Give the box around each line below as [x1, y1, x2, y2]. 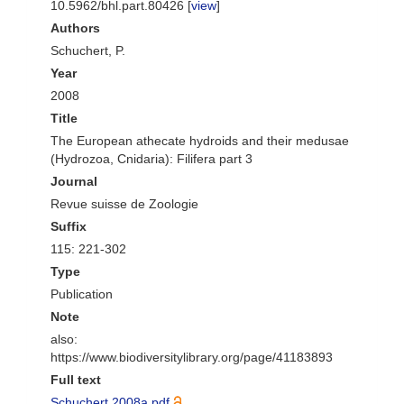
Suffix [50, 219, 87, 234]
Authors [50, 21, 100, 35]
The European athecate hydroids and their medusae [50, 133, 349, 148]
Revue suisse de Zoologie [50, 197, 198, 211]
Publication [50, 287, 113, 301]
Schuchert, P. [50, 43, 125, 58]
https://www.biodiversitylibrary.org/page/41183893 [50, 350, 333, 364]
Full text [50, 372, 101, 387]
